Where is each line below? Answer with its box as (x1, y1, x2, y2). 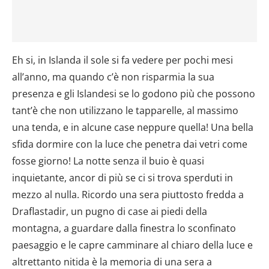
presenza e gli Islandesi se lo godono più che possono (12, 86, 255, 100)
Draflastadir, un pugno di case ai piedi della (12, 204, 207, 218)
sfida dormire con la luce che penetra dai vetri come (12, 137, 247, 151)
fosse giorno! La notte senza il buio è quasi (12, 154, 204, 168)
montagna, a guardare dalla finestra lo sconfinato (12, 221, 236, 235)
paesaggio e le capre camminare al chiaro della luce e (12, 238, 253, 252)
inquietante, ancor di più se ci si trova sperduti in (12, 171, 233, 184)
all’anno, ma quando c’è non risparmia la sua (12, 70, 214, 83)
